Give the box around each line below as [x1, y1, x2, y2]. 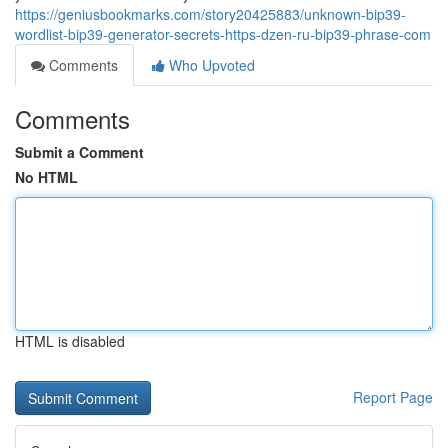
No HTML [15, 167, 78, 187]
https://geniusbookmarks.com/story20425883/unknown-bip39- [15, 4, 406, 24]
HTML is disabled [15, 331, 125, 351]
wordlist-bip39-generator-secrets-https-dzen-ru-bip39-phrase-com [15, 24, 431, 44]
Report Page [353, 387, 433, 407]
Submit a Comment [15, 142, 144, 162]
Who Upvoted [165, 55, 255, 75]
